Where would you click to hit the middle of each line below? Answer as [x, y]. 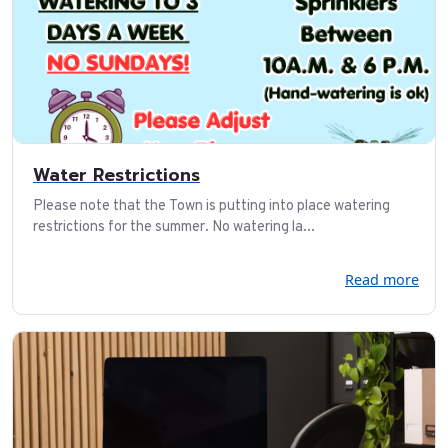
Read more [382, 279]
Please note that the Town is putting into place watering [211, 206]
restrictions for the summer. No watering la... [174, 227]
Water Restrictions [116, 174]
